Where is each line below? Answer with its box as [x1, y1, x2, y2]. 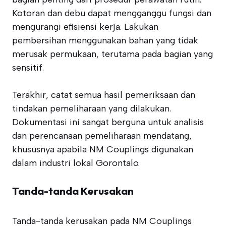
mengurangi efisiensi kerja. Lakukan [12, 21, 158, 32]
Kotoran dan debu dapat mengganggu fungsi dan [12, 8, 211, 19]
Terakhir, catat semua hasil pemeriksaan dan [12, 89, 195, 100]
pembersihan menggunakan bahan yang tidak [12, 35, 198, 46]
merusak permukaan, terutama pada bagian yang [12, 48, 213, 60]
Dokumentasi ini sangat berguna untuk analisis [12, 117, 204, 128]
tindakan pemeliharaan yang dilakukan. [12, 103, 171, 114]
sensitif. [12, 62, 44, 73]
